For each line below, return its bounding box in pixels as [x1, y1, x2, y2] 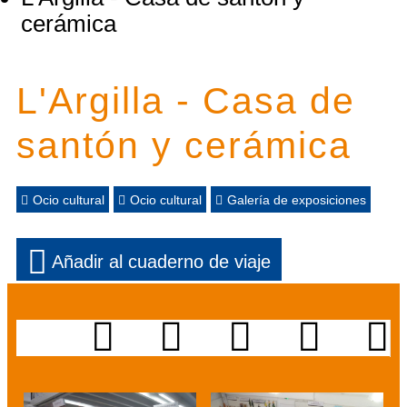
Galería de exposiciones [227, 193, 366, 208]
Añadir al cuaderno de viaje [52, 250, 271, 272]
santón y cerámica [16, 124, 352, 167]
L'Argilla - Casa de [16, 80, 355, 123]
